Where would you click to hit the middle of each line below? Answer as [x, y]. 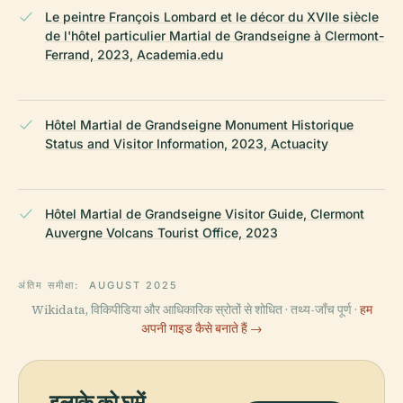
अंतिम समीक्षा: [51, 285]
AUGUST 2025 [133, 285]
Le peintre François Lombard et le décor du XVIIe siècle [212, 16]
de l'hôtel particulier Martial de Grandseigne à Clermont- [215, 35]
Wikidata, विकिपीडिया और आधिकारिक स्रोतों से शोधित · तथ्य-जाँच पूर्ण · [195, 309]
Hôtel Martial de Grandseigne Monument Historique [199, 124]
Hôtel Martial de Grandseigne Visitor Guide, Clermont [205, 213]
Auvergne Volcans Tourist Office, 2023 [161, 232]
